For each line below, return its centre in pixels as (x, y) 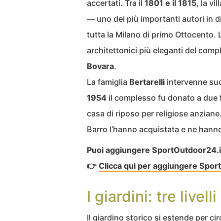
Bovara (100, 66)
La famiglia (108, 82)
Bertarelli (147, 82)
